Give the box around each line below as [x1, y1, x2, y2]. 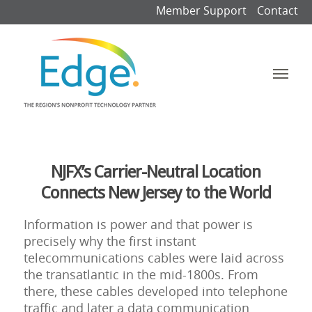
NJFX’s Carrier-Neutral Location [51, 162, 261, 182]
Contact [257, 3, 298, 18]
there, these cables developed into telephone [23, 283, 288, 299]
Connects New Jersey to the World [40, 183, 271, 203]
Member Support [156, 3, 247, 18]
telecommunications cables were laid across [23, 249, 284, 266]
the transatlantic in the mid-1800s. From [23, 266, 258, 283]
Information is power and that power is [23, 216, 253, 233]
